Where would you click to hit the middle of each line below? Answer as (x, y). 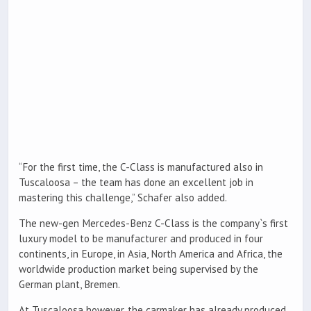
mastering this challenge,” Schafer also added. (123, 197)
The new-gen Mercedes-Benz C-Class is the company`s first (153, 223)
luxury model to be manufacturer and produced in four (141, 238)
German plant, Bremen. (69, 284)
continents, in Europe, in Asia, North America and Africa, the (151, 253)
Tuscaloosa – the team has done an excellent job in (136, 182)
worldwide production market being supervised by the (138, 269)
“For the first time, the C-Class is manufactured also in (141, 167)
